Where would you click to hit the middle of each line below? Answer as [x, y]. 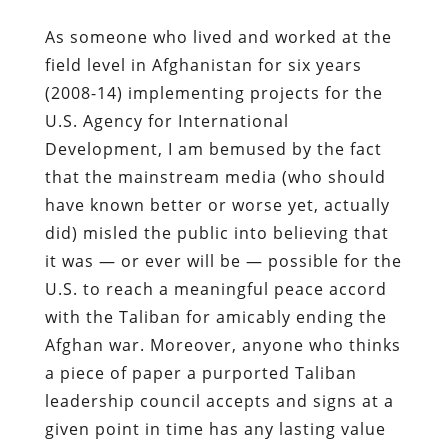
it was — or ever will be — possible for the [223, 260]
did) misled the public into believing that [216, 232]
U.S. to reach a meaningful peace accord [215, 288]
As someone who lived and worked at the [218, 36]
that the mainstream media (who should [215, 176]
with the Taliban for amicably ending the [215, 316]
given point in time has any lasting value [215, 428]
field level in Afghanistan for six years [203, 64]
